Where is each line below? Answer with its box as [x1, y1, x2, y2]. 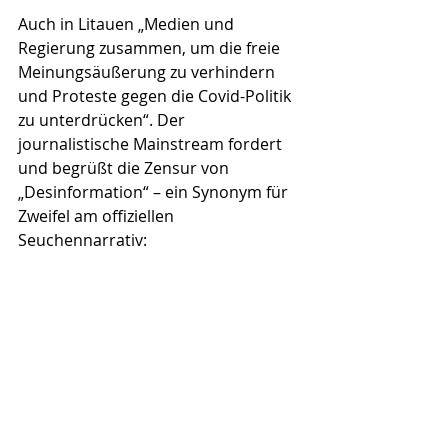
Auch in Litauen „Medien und [18, 13, 238, 36]
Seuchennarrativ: [18, 229, 147, 252]
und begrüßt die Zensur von [18, 157, 233, 180]
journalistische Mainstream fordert [18, 133, 286, 156]
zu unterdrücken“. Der [18, 109, 189, 132]
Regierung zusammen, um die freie [18, 37, 284, 60]
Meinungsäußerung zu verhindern [18, 61, 279, 84]
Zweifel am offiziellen [18, 205, 178, 228]
